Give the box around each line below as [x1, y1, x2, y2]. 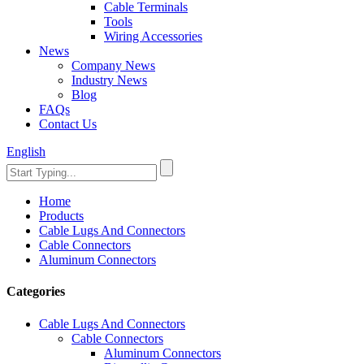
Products [39, 209, 84, 223]
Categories [6, 284, 65, 299]
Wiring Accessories [104, 29, 202, 43]
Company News [71, 58, 155, 72]
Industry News [71, 73, 147, 87]
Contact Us [39, 117, 97, 131]
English [6, 145, 45, 158]
